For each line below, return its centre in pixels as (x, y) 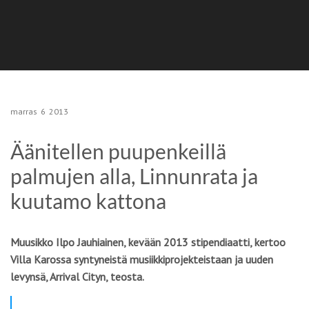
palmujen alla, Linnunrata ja (134, 176)
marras (24, 111)
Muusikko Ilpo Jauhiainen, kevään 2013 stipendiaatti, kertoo (148, 242)
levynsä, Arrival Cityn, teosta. (77, 277)
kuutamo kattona (88, 201)
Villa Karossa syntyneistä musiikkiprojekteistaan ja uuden (142, 259)
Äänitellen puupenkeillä (118, 151)
